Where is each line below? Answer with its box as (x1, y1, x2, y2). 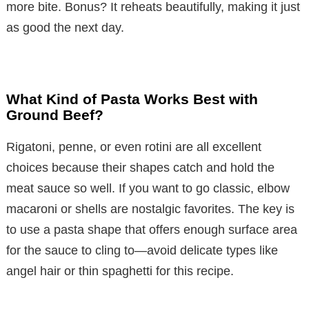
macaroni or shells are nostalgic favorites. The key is (6, 202, 295, 217)
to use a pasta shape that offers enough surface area (6, 223, 297, 237)
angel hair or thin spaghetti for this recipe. (6, 264, 234, 279)
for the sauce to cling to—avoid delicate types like (6, 243, 278, 258)
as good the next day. (6, 21, 124, 35)
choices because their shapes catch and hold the (6, 161, 275, 175)
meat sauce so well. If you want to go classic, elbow (6, 181, 290, 196)
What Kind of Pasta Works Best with (6, 91, 258, 108)
